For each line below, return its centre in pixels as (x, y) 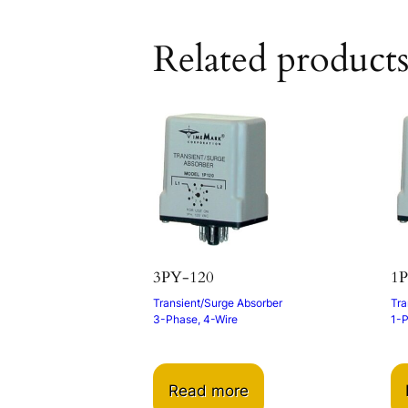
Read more (208, 390)
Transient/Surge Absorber (218, 303)
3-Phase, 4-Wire (196, 319)
